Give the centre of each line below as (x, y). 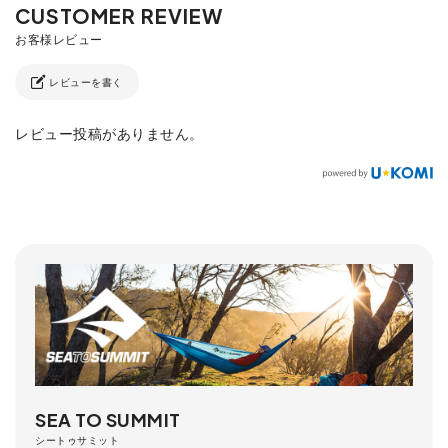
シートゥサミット (77, 439)
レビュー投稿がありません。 (109, 133)
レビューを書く (84, 82)
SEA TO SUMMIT (108, 419)
